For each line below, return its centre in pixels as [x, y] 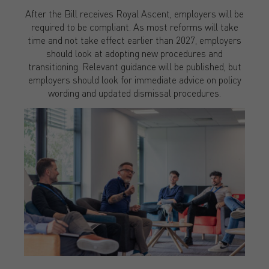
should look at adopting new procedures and [134, 53]
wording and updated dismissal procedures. [134, 92]
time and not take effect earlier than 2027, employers [134, 40]
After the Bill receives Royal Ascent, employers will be [134, 13]
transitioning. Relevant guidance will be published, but [134, 66]
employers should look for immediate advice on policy [134, 79]
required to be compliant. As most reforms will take [134, 26]
